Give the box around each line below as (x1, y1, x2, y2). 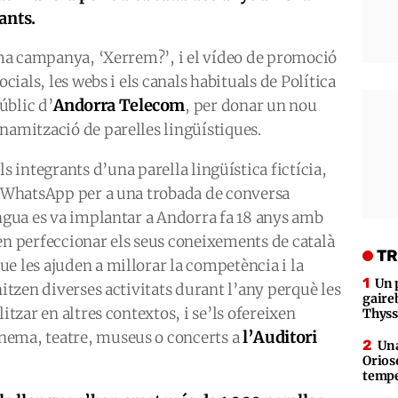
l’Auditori (243, 327, 317, 347)
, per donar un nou (185, 96, 317, 115)
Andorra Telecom (52, 95, 186, 115)
